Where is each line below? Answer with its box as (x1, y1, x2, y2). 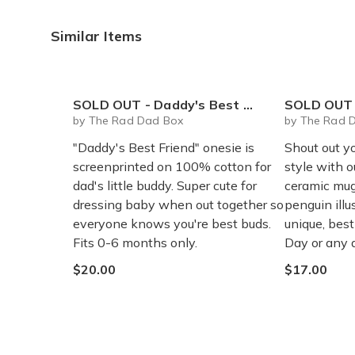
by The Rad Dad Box (73, 113, 184, 128)
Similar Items (51, 27, 142, 45)
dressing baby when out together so (73, 197, 284, 212)
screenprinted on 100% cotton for (73, 158, 271, 174)
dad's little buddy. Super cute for (73, 177, 257, 193)
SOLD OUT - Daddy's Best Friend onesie (73, 97, 243, 113)
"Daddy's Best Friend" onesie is (73, 139, 254, 155)
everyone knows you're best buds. (73, 216, 271, 231)
